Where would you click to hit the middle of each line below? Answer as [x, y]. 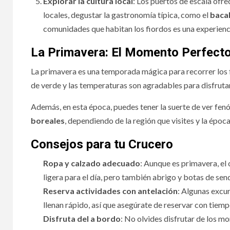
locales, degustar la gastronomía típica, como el [127, 14]
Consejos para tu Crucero [102, 144]
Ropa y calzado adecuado [92, 163]
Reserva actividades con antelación [110, 190]
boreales [48, 120]
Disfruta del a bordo [82, 218]
